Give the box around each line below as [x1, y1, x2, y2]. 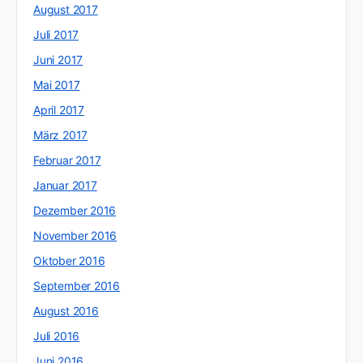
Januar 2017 [33, 178, 97, 193]
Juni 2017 [33, 53, 83, 67]
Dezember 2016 [33, 203, 117, 218]
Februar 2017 [33, 153, 101, 168]
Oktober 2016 [33, 254, 105, 268]
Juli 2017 [33, 28, 79, 42]
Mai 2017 [33, 78, 80, 92]
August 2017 [33, 2, 98, 17]
